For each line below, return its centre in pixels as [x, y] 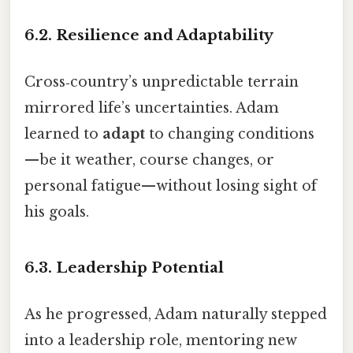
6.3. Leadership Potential [124, 268]
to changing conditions [230, 134]
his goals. [57, 212]
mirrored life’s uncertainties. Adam [152, 108]
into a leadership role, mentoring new [161, 341]
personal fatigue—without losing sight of [171, 186]
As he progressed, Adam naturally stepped [176, 315]
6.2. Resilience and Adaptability [149, 35]
